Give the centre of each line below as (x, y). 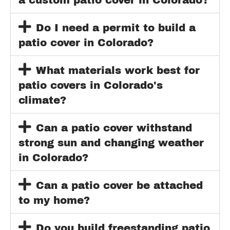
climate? (42, 100)
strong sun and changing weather (111, 142)
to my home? (54, 200)
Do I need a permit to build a (116, 27)
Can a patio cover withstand (114, 128)
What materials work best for (118, 70)
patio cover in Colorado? (86, 42)
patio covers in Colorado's (91, 85)
